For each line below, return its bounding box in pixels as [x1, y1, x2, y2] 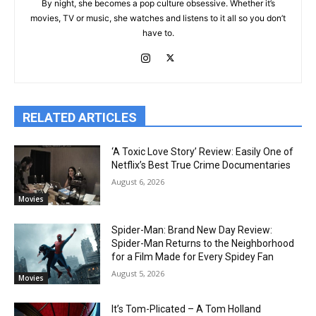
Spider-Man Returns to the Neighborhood [111, 238, 295, 250]
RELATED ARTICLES [23, 109, 137, 125]
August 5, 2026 [111, 268, 165, 279]
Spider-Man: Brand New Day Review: [111, 224, 273, 236]
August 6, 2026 [111, 176, 165, 187]
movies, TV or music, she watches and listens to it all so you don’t [30, 12, 286, 23]
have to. [142, 27, 174, 38]
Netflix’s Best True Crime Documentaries [111, 159, 291, 171]
